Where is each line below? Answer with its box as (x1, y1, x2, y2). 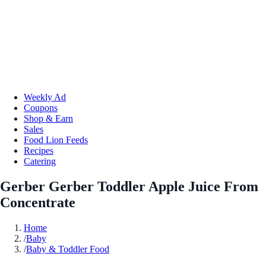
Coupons (24, 102, 58, 113)
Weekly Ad (24, 91, 66, 102)
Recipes (24, 145, 53, 156)
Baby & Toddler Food (26, 243, 109, 254)
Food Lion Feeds (24, 134, 88, 145)
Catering (24, 156, 56, 166)
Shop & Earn (24, 113, 73, 123)
